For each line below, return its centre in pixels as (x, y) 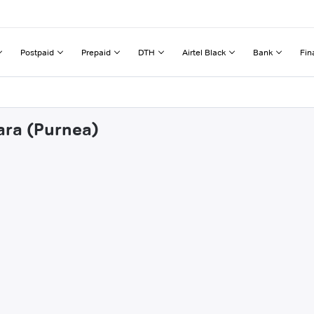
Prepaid (96, 52)
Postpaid (37, 52)
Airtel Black (204, 52)
